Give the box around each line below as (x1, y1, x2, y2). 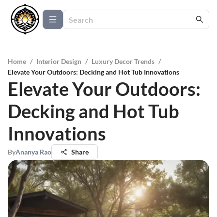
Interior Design (36, 57, 81, 65)
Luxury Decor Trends (92, 57, 155, 65)
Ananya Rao (15, 148, 51, 156)
